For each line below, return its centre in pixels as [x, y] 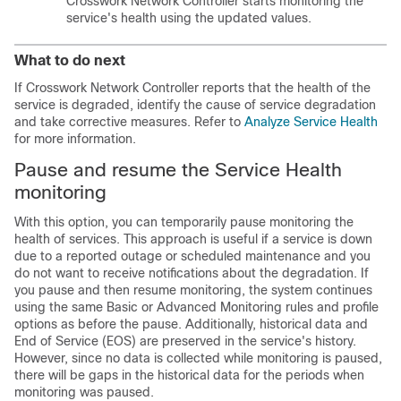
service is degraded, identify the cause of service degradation [195, 105]
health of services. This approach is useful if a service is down [193, 239]
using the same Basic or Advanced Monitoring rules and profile [196, 307]
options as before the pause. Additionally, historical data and [191, 324]
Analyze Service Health [311, 122]
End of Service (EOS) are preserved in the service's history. [185, 341]
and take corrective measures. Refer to [129, 122]
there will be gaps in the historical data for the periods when [189, 375]
